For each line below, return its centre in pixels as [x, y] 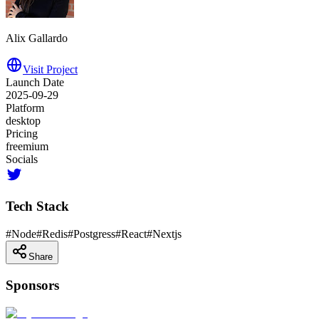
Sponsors [32, 285]
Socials [22, 159]
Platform [25, 108]
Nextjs [167, 234]
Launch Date [35, 82]
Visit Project [50, 69]
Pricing [22, 133]
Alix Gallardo [37, 38]
